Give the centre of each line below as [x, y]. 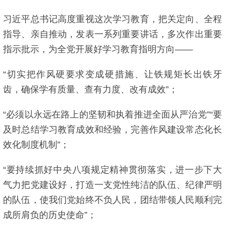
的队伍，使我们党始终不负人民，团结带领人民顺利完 [113, 200]
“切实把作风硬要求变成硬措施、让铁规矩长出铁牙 [113, 74]
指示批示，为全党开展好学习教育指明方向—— [98, 49]
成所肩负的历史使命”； [50, 215]
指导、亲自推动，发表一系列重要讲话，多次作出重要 [113, 34]
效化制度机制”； [36, 145]
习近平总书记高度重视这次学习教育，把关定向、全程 [113, 19]
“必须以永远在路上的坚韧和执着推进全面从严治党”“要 [113, 115]
